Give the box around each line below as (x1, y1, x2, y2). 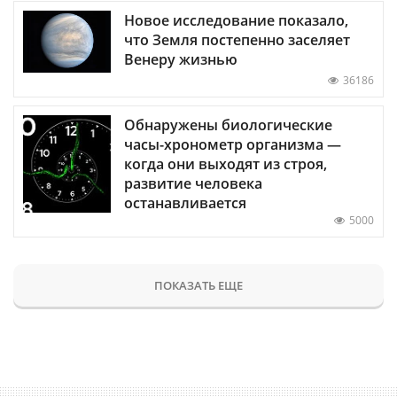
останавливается (124, 193, 246, 214)
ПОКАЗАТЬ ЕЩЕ (154, 277, 243, 294)
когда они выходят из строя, (124, 154, 327, 175)
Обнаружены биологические (124, 115, 332, 136)
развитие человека (124, 174, 262, 194)
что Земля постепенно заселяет (124, 30, 350, 51)
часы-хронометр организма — (124, 135, 341, 155)
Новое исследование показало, (124, 11, 348, 31)
